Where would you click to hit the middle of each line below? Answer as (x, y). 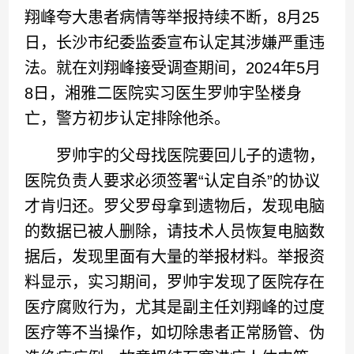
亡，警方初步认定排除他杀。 (128, 119)
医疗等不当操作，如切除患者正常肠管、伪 (175, 333)
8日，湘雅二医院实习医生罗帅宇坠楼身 (164, 93)
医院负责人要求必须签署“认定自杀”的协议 (173, 181)
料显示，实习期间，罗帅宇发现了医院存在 (175, 282)
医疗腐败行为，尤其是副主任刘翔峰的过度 (175, 307)
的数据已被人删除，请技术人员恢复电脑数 (175, 232)
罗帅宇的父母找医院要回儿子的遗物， (175, 156)
